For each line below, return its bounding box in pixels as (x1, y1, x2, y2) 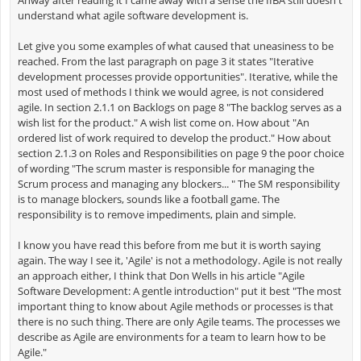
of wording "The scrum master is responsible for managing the (17, 160, 314, 176)
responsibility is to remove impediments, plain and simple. (17, 206, 296, 222)
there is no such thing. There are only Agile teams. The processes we (17, 313, 340, 329)
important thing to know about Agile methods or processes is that (17, 298, 334, 313)
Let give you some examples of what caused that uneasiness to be (17, 38, 334, 53)
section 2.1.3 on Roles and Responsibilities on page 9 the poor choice (17, 145, 344, 160)
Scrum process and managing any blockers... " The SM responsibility (17, 176, 340, 191)
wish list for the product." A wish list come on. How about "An (17, 114, 309, 130)
